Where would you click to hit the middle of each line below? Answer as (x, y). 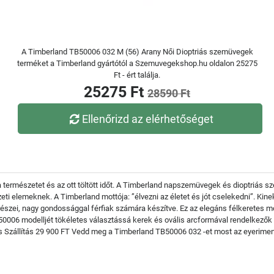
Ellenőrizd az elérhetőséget (148, 119)
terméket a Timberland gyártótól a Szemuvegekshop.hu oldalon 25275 (137, 63)
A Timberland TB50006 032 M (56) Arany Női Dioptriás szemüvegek (137, 52)
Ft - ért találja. (137, 75)
